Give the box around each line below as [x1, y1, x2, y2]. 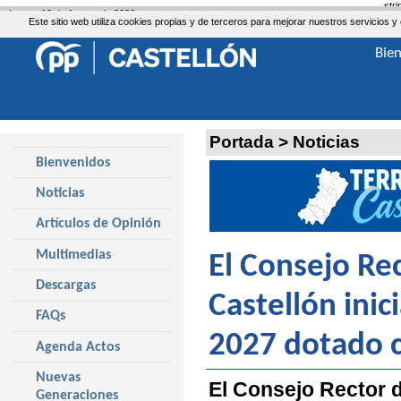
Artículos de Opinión [36, 217, 161, 232]
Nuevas [36, 370, 81, 385]
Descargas [36, 277, 96, 293]
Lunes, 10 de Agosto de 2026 [9, 8, 135, 19]
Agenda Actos [36, 339, 120, 354]
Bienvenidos [36, 155, 110, 170]
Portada [209, 132, 274, 151]
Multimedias [36, 247, 111, 262]
